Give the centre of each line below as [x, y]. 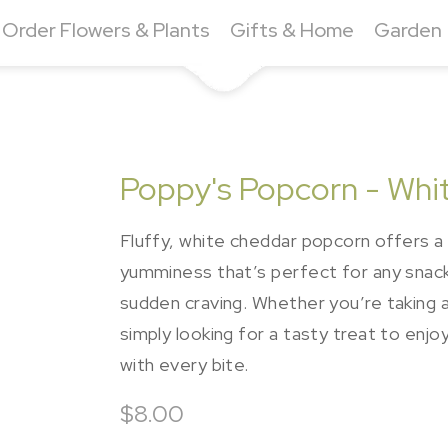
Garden [407, 30]
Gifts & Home [291, 30]
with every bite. [184, 364]
